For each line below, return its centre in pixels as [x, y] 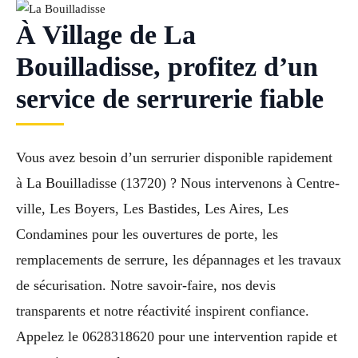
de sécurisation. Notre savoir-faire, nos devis [146, 286]
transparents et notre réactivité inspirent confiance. [163, 311]
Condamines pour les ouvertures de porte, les [147, 235]
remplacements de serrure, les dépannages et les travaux [179, 260]
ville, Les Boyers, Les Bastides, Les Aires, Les [152, 209]
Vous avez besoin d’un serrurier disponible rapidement [174, 158]
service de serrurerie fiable [170, 99]
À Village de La [106, 35]
